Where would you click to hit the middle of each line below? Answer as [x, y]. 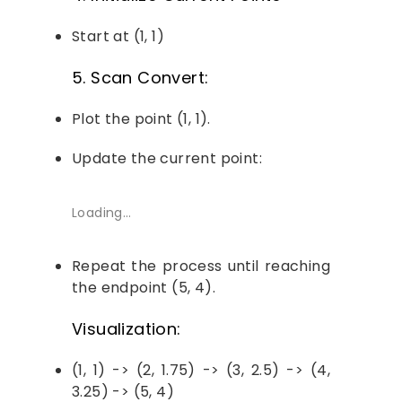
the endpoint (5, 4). [144, 288]
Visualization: [127, 329]
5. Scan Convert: [140, 78]
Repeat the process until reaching [201, 266]
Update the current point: [167, 158]
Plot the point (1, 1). [141, 119]
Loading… [102, 213]
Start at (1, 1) [118, 36]
